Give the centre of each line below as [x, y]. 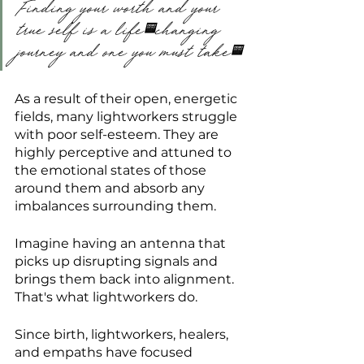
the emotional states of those [112, 171]
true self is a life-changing [121, 33]
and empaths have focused [105, 353]
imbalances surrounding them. [115, 206]
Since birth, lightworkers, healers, [123, 335]
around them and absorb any [111, 188]
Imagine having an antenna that [122, 244]
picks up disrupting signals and [118, 262]
